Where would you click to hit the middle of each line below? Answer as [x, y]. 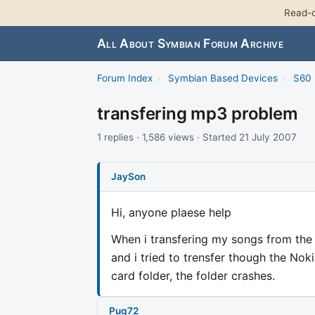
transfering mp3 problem [198, 114]
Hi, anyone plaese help [171, 212]
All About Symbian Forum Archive [190, 44]
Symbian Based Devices [223, 78]
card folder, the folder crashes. [193, 275]
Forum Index [125, 78]
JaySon [128, 176]
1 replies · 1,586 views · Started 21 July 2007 [197, 137]
